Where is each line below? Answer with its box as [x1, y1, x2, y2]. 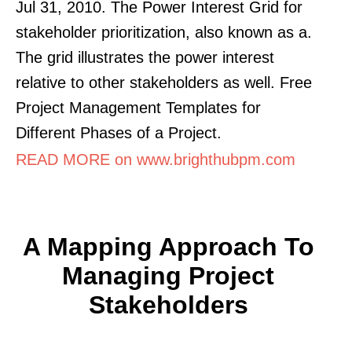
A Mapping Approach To [22, 232, 314, 261]
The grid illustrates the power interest [16, 48, 274, 66]
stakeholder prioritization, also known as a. [16, 23, 312, 41]
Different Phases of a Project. [16, 123, 222, 141]
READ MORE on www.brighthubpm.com [16, 150, 295, 168]
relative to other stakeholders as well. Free [16, 73, 312, 91]
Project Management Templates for [16, 98, 261, 116]
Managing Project [62, 261, 274, 290]
